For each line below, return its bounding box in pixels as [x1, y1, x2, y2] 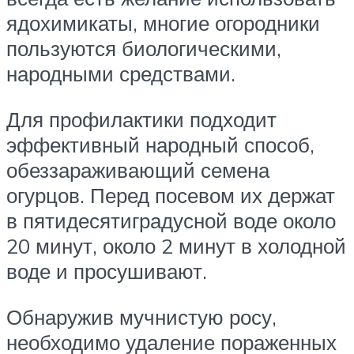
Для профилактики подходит [6, 107, 277, 133]
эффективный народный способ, [6, 132, 314, 158]
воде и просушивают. [6, 258, 207, 284]
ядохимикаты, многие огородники [6, 10, 320, 36]
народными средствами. [6, 61, 235, 87]
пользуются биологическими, [6, 36, 281, 62]
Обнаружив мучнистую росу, [6, 303, 277, 330]
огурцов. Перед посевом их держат [6, 183, 335, 209]
